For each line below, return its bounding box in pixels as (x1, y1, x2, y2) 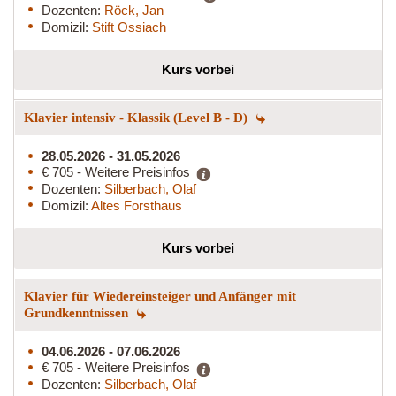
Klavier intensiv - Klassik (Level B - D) (24, 110, 251, 125)
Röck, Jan (104, 2, 164, 18)
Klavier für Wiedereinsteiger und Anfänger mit (24, 288, 296, 303)
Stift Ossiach (92, 19, 166, 34)
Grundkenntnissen (24, 305, 132, 320)
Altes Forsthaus (91, 197, 182, 213)
